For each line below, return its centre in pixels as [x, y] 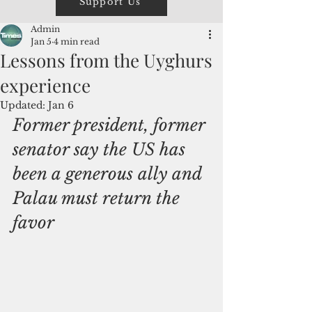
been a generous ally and [109, 174]
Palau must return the [99, 198]
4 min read [77, 41]
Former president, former [111, 125]
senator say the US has [101, 149]
